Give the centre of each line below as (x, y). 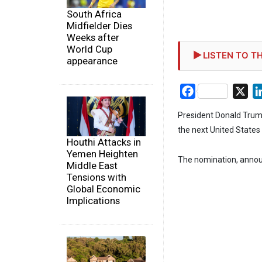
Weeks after (93, 38)
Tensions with (96, 177)
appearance (92, 61)
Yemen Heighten (102, 154)
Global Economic (104, 189)
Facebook (216, 91)
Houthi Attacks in (104, 142)
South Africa (94, 14)
